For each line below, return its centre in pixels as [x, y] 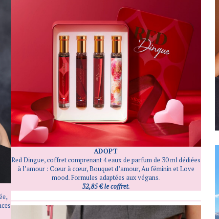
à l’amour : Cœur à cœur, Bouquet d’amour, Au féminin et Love [106, 168]
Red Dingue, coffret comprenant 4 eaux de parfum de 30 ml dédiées [106, 160]
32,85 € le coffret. [106, 186]
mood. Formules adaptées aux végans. [106, 177]
